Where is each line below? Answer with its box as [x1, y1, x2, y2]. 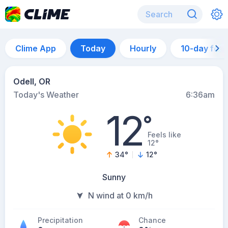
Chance [138, 216, 166, 224]
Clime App [15, 43, 56, 53]
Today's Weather [13, 90, 79, 100]
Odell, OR [13, 76, 50, 87]
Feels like [147, 130, 181, 139]
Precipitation [38, 216, 83, 224]
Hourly [130, 43, 156, 53]
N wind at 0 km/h [88, 190, 153, 201]
